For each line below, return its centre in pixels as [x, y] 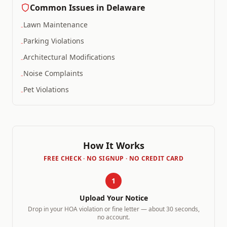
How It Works [113, 145]
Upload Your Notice [113, 198]
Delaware [126, 8]
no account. [113, 217]
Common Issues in [68, 8]
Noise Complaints [53, 73]
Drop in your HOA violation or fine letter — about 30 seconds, [113, 209]
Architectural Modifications [69, 57]
